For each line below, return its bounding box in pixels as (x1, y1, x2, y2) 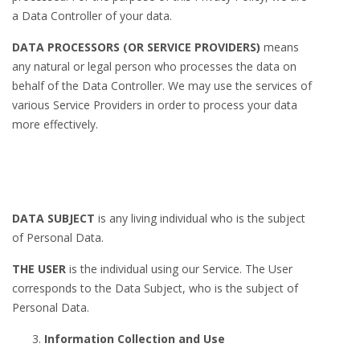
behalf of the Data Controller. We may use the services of (12, 78, 312, 93)
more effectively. (12, 117, 98, 132)
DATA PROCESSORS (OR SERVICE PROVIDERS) (12, 39, 260, 55)
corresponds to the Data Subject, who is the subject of (12, 280, 298, 296)
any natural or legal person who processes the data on (12, 59, 297, 74)
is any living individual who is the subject (95, 211, 305, 226)
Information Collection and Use (44, 331, 225, 346)
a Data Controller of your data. (12, 8, 172, 23)
